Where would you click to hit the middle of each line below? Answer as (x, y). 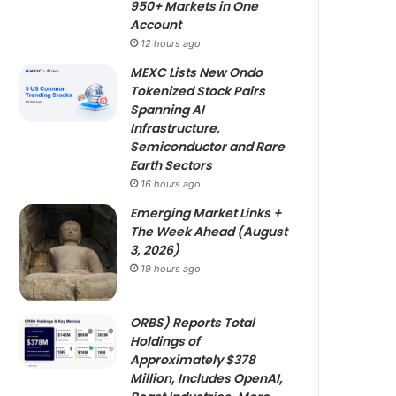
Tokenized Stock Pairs (198, 91)
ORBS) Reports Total (193, 323)
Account (156, 25)
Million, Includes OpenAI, (207, 378)
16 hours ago (171, 184)
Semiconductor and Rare (208, 147)
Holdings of (165, 341)
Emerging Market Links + (206, 213)
